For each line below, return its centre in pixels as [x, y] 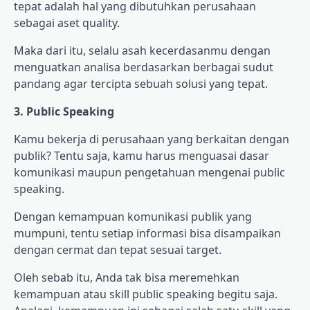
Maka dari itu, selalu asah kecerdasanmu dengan [142, 50]
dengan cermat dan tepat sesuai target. [118, 249]
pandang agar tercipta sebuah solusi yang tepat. [141, 83]
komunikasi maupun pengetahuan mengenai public [149, 172]
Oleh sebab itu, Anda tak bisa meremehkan [127, 277]
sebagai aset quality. [67, 22]
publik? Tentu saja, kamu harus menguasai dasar [142, 155]
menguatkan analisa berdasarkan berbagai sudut [144, 67]
